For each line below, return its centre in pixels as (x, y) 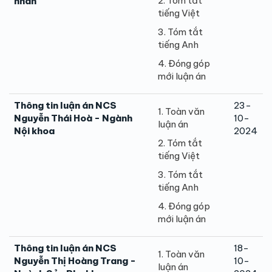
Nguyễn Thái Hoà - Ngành (73, 118)
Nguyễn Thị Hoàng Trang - (75, 260)
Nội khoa (34, 131)
